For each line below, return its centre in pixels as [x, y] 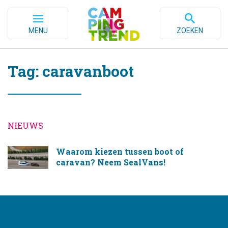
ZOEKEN [190, 31]
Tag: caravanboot [71, 71]
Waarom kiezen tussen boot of [120, 151]
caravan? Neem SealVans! [111, 162]
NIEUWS [25, 125]
